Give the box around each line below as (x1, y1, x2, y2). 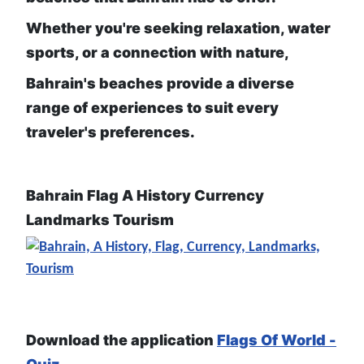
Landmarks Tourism (26, 211, 174, 229)
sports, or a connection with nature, (26, 44, 289, 62)
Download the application (26, 331, 217, 349)
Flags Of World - (217, 331, 336, 349)
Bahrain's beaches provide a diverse (26, 75, 294, 93)
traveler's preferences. (26, 123, 195, 141)
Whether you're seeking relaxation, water (26, 19, 331, 37)
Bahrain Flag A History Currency (26, 187, 264, 205)
